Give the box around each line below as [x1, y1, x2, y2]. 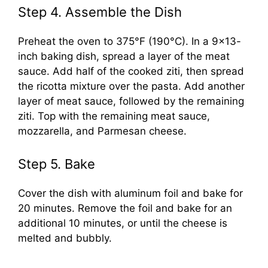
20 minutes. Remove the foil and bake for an [18, 202, 232, 214]
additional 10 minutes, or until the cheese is [18, 217, 227, 229]
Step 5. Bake [18, 156, 95, 172]
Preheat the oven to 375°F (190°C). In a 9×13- [18, 35, 241, 48]
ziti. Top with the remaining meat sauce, [18, 110, 210, 123]
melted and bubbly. [18, 232, 112, 244]
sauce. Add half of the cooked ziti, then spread [18, 65, 244, 78]
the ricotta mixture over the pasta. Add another [18, 80, 245, 93]
